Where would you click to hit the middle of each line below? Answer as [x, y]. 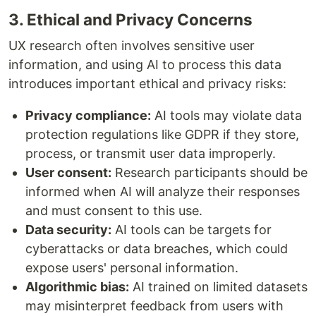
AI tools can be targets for [192, 230]
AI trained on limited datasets [218, 287]
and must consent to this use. [114, 211]
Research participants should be [209, 173]
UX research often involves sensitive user [132, 46]
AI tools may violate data [226, 116]
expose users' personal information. [132, 268]
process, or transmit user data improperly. [151, 154]
